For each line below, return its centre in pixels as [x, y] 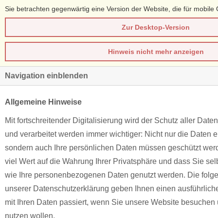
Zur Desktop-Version [156, 27]
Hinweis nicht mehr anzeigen [156, 52]
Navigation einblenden [46, 76]
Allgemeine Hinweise [43, 102]
